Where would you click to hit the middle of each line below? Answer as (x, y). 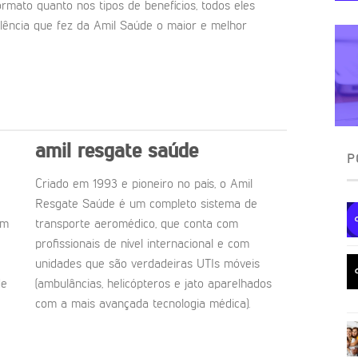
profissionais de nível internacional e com (142, 245)
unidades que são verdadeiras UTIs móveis (147, 265)
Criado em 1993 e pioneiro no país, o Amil (144, 185)
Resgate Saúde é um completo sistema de (146, 205)
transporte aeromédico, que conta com (137, 225)
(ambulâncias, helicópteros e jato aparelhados (153, 285)
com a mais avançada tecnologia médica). (143, 305)
